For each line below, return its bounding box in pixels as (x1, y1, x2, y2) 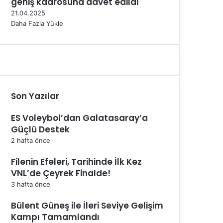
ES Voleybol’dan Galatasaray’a (11, 111, 148, 124)
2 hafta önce (11, 136, 50, 144)
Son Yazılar (11, 90, 59, 102)
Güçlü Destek (11, 123, 70, 135)
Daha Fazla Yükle (11, 19, 63, 27)
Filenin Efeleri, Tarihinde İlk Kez (11, 155, 142, 168)
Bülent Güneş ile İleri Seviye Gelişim (11, 199, 163, 212)
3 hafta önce (11, 180, 50, 188)
